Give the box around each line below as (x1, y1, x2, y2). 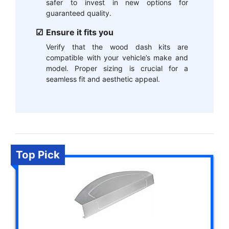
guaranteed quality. (46, 9, 111, 18)
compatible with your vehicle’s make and (46, 53, 188, 62)
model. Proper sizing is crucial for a (46, 64, 188, 73)
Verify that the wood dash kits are (46, 42, 188, 52)
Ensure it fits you (46, 27, 113, 38)
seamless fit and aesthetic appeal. (46, 75, 160, 84)
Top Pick (16, 148, 60, 161)
